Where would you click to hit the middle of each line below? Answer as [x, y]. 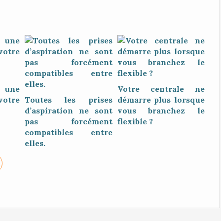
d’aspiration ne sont [69, 110]
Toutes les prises [69, 100]
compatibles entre [69, 132]
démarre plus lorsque [161, 100]
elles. [35, 143]
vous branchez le [161, 110]
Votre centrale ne [161, 89]
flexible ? [135, 121]
